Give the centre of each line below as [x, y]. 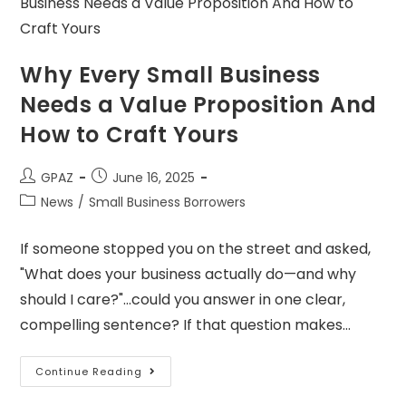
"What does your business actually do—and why [188, 275]
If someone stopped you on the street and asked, [196, 249]
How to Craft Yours [130, 135]
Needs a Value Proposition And [198, 105]
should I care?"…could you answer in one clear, [183, 300]
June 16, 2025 [154, 178]
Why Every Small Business [170, 75]
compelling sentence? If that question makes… [186, 325]
